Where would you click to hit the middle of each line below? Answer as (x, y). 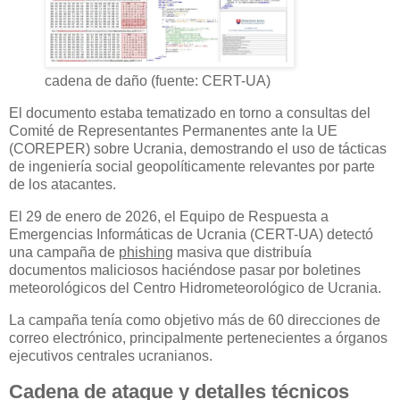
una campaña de (64, 253)
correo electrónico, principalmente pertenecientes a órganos (198, 337)
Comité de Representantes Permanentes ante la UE (173, 131)
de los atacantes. (62, 185)
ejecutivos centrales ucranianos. (111, 355)
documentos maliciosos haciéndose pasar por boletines (185, 271)
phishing (146, 253)
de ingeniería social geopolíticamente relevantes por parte (192, 167)
